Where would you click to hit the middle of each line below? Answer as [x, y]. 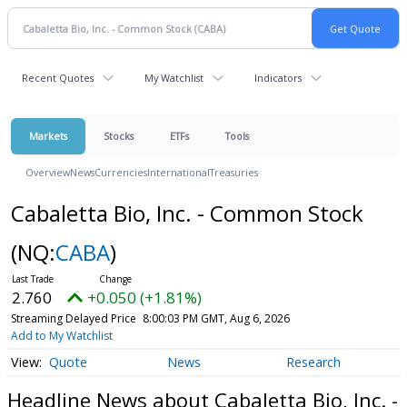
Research [313, 362]
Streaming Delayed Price [73, 318]
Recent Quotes [58, 78]
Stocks [119, 136]
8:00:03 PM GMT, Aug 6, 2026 [216, 318]
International [179, 172]
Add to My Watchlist [61, 336]
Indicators [278, 78]
